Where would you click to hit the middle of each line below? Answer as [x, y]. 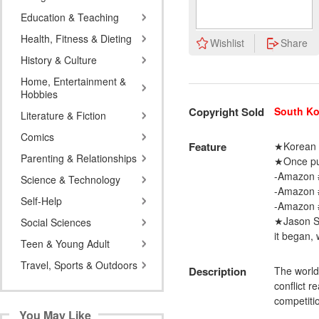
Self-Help [41, 201]
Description [218, 271]
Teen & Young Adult [65, 244]
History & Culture [59, 60]
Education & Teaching [70, 17]
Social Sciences [56, 222]
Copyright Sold [226, 112]
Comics [37, 137]
